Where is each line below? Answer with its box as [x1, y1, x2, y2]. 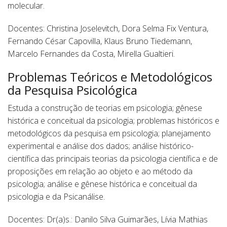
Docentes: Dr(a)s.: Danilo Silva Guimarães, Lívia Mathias [8, 214, 208, 225]
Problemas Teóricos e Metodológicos [8, 68, 212, 85]
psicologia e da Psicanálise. [8, 191, 105, 202]
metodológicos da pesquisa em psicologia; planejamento [8, 128, 211, 139]
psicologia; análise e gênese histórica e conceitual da [8, 178, 197, 190]
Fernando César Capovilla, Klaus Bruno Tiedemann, [8, 35, 192, 47]
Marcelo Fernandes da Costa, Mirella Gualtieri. [8, 48, 175, 59]
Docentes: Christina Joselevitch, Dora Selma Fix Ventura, [8, 23, 208, 34]
